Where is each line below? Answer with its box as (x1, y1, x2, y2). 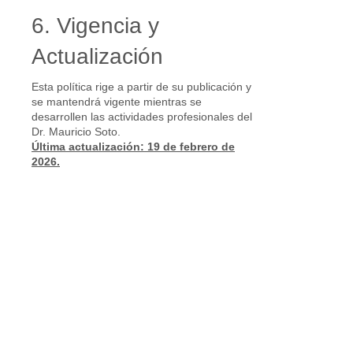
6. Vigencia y (32, 13, 159, 38)
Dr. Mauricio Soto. (32, 125, 121, 138)
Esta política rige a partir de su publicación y (32, 80, 251, 93)
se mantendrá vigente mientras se (32, 95, 202, 108)
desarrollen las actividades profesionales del (32, 110, 252, 123)
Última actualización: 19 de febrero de (32, 140, 235, 153)
